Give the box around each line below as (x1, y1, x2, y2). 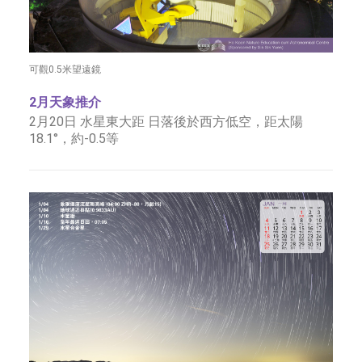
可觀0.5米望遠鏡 (29, 64, 101, 75)
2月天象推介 (29, 95, 101, 110)
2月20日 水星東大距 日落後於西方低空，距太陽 (29, 114, 303, 129)
